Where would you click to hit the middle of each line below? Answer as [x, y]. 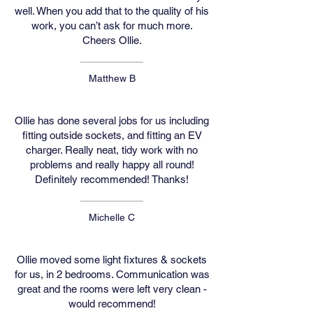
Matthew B [112, 78]
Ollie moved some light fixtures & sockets [112, 260]
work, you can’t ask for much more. [112, 26]
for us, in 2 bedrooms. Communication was [112, 274]
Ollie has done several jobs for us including [112, 121]
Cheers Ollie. [112, 40]
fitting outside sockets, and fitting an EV [112, 135]
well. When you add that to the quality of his [112, 11]
